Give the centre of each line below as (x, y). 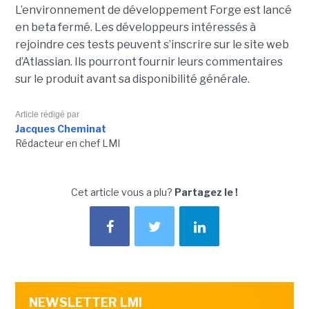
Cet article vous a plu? (123, 192)
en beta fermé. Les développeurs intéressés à (135, 28)
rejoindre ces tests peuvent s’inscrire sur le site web (152, 45)
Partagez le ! (206, 192)
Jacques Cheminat (60, 129)
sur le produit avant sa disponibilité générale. (132, 79)
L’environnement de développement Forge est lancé (153, 10)
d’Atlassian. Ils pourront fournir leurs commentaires (149, 62)
